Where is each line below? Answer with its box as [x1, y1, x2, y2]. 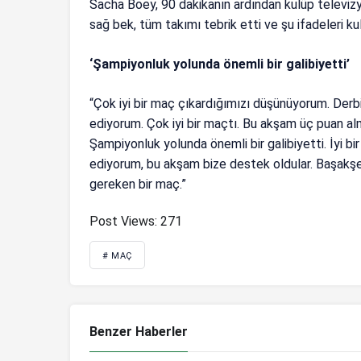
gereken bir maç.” [89, 176, 187, 192]
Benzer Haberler [89, 323, 188, 339]
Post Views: [89, 213, 157, 229]
